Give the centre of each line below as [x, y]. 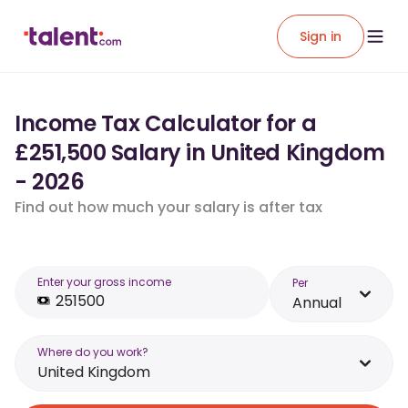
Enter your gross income [104, 282]
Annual [317, 303]
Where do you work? [93, 352]
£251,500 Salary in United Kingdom [200, 153]
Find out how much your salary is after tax [168, 207]
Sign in [321, 36]
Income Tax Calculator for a [166, 123]
